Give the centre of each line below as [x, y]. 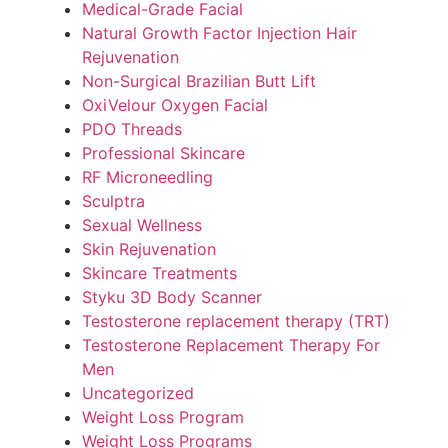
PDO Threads [132, 129]
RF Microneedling [148, 177]
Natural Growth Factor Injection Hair [220, 33]
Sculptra [114, 201]
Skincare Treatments [160, 273]
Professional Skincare [164, 153]
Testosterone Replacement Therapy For [231, 345]
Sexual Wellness [142, 225]
